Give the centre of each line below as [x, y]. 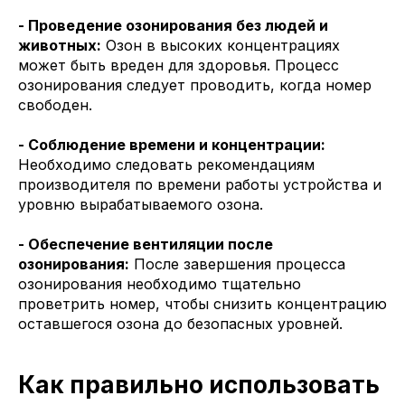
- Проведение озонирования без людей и [173, 26]
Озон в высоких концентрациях [221, 46]
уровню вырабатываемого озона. [141, 205]
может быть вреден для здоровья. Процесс [179, 66]
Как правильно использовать [199, 385]
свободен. [55, 105]
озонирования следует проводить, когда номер [195, 85]
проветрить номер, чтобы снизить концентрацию [202, 304]
